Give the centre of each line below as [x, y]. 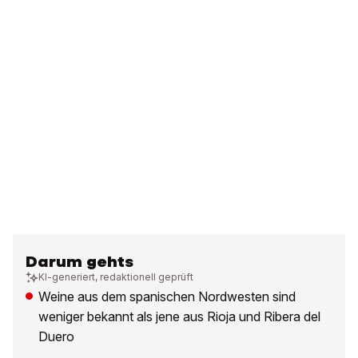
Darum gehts [80, 262]
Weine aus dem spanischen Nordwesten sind [167, 297]
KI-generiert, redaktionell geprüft [116, 277]
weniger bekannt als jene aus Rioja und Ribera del [179, 317]
